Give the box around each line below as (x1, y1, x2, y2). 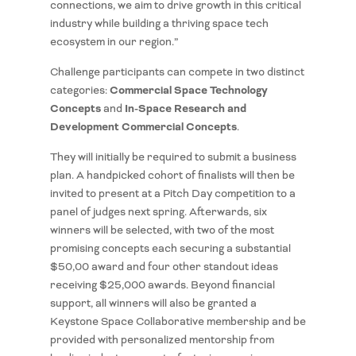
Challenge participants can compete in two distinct (49, 65, 304, 79)
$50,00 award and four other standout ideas (49, 260, 278, 274)
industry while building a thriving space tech (49, 17, 269, 31)
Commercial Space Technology (109, 83, 268, 99)
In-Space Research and (124, 101, 246, 117)
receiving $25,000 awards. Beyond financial (49, 278, 275, 292)
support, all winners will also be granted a (49, 296, 257, 311)
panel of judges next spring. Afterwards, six (49, 205, 267, 219)
